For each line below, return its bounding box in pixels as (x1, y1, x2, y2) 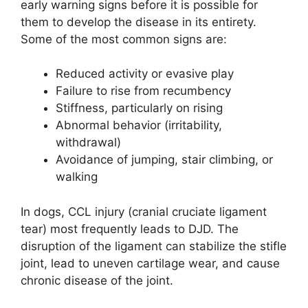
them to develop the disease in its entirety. (21, 14, 256, 29)
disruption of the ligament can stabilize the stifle (21, 239, 287, 253)
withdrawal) (56, 135, 121, 150)
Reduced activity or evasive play (56, 67, 234, 81)
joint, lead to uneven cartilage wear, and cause (21, 256, 280, 270)
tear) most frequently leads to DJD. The (21, 221, 239, 236)
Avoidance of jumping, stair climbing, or (56, 153, 273, 167)
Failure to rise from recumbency (56, 84, 231, 98)
